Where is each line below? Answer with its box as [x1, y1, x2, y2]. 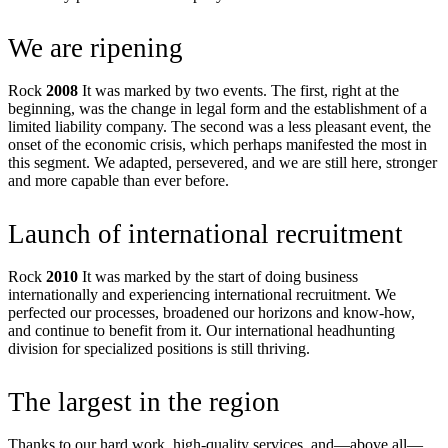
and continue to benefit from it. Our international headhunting [8, 322, 395, 340]
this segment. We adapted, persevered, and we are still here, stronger [8, 154, 437, 172]
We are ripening [8, 33, 183, 64]
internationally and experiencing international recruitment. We [8, 286, 396, 304]
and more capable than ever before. [8, 172, 229, 190]
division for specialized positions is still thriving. [8, 340, 310, 358]
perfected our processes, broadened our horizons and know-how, [8, 304, 415, 322]
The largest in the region [8, 387, 280, 418]
